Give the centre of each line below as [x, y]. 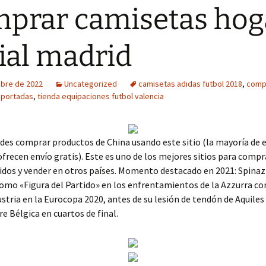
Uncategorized [91, 84]
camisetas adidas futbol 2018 [190, 84]
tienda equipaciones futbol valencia [101, 96]
